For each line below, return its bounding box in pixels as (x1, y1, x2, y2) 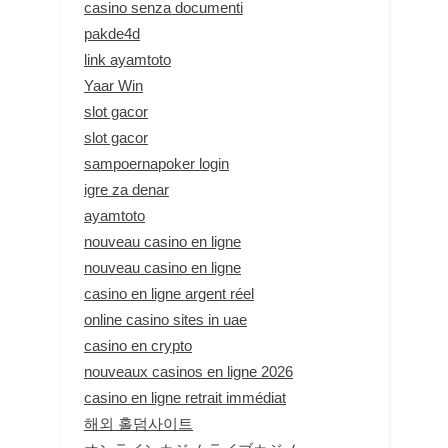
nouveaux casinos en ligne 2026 (84, 363, 293, 381)
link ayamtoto (84, 51, 171, 69)
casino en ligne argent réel (84, 285, 254, 303)
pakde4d (84, 25, 140, 43)
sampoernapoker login (84, 155, 229, 173)
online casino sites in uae (84, 311, 247, 329)
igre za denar (84, 181, 169, 199)
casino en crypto (84, 337, 192, 355)
